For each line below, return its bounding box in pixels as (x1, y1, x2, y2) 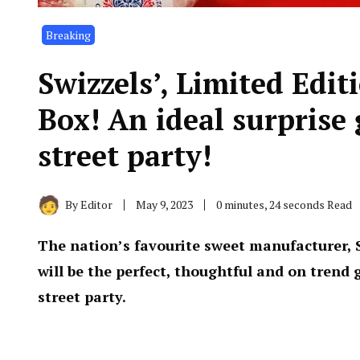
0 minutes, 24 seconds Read (216, 197, 352, 212)
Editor (80, 197, 112, 212)
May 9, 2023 (136, 197, 193, 212)
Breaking (46, 27, 91, 43)
